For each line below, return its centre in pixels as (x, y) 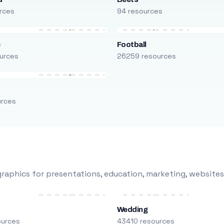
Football (131, 44)
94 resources (139, 11)
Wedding (132, 209)
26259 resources (146, 56)
